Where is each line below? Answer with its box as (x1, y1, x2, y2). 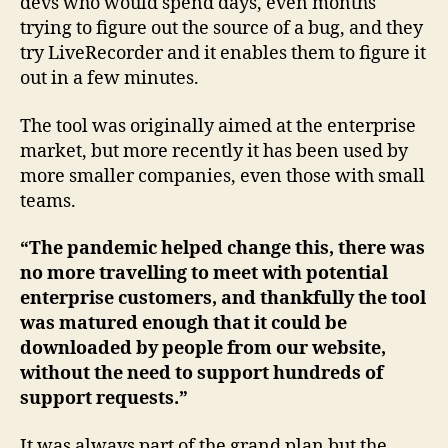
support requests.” (20, 387, 188, 411)
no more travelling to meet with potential (20, 262, 388, 286)
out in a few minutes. (20, 67, 199, 91)
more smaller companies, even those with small (20, 164, 425, 188)
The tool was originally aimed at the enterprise (20, 114, 416, 138)
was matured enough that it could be (20, 312, 347, 336)
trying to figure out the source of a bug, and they (20, 17, 423, 41)
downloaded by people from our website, (20, 337, 386, 361)
